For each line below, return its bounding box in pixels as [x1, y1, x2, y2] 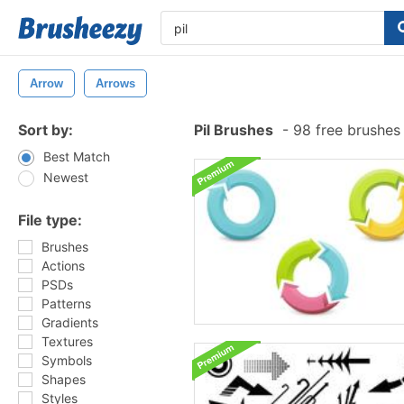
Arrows [96, 77, 135, 90]
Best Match [43, 149, 110, 164]
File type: [18, 211, 82, 229]
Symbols [41, 353, 92, 368]
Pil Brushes [194, 121, 273, 139]
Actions [41, 258, 85, 273]
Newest [43, 170, 88, 185]
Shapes [41, 372, 86, 387]
